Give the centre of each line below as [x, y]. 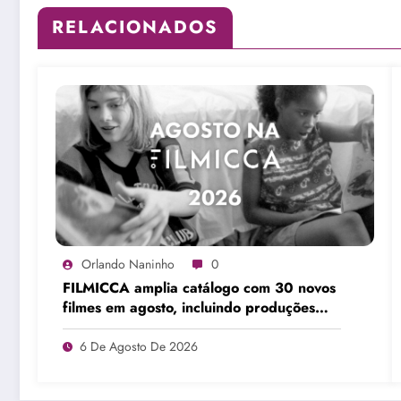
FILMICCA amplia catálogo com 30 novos [199, 287]
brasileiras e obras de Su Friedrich [178, 327]
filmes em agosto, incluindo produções [189, 307]
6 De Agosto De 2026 [139, 346]
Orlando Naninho [128, 264]
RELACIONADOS [135, 27]
